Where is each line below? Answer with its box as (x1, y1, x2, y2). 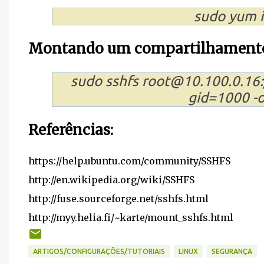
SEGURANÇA (212, 247, 252, 255)
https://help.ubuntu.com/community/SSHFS (28, 154, 230, 167)
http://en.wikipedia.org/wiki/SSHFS (28, 173, 194, 186)
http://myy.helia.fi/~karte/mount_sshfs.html (28, 211, 233, 223)
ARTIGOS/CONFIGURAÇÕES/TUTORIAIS (33, 247, 165, 255)
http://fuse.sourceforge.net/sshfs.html (28, 192, 209, 204)
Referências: (28, 120, 113, 139)
